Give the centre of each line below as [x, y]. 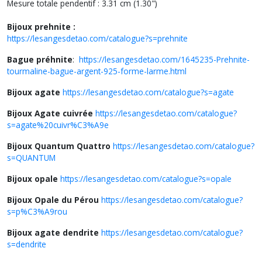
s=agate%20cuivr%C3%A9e [58, 125]
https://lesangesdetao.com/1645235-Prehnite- [163, 59]
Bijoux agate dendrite [54, 232]
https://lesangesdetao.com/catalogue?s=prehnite [97, 38]
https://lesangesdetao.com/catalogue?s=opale [146, 179]
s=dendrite [27, 244]
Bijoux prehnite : [41, 27]
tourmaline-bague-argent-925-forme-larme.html [97, 71]
